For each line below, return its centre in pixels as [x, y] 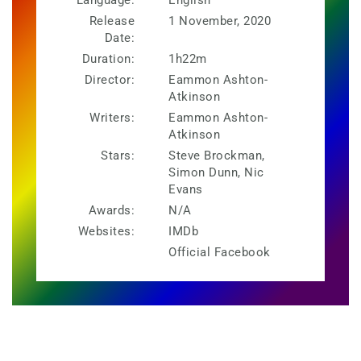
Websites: [106, 231]
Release [112, 21]
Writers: [112, 117]
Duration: [108, 58]
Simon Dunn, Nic [216, 172]
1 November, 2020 [220, 21]
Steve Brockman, [217, 155]
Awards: [111, 210]
